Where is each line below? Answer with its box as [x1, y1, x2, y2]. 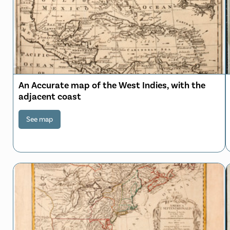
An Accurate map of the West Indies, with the [18, 79, 205, 91]
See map [26, 114, 53, 124]
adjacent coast [18, 90, 81, 102]
